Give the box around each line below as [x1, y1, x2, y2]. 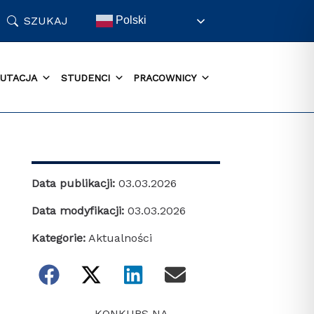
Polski [112, 13, 146, 26]
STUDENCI [60, 71, 110, 83]
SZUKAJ [24, 13, 69, 27]
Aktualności [88, 231, 152, 245]
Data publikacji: [31, 177, 118, 190]
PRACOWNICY [133, 71, 197, 83]
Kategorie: [31, 231, 86, 245]
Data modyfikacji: [31, 204, 128, 217]
